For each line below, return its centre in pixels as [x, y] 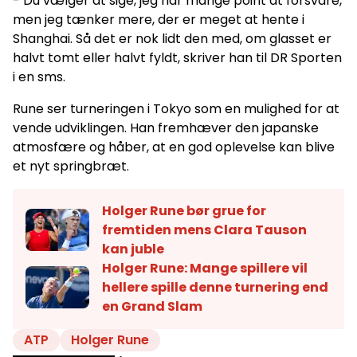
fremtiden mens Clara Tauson [204, 229]
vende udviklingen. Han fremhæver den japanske [166, 127]
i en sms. [39, 76]
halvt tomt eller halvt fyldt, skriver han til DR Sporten [177, 57]
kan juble [133, 249]
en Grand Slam [152, 306]
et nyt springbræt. [71, 166]
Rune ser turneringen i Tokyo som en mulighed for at [176, 108]
